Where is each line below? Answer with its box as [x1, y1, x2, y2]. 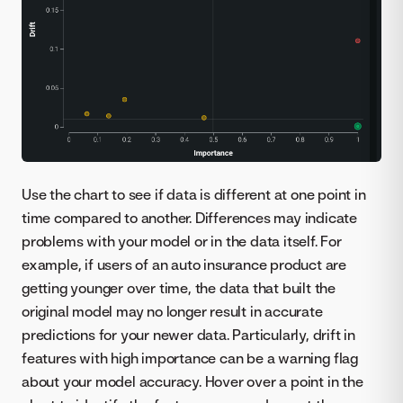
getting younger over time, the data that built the [22, 279, 336, 298]
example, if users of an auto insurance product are [22, 255, 346, 274]
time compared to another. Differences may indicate [22, 209, 357, 228]
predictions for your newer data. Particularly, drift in [22, 326, 355, 345]
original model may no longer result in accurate [22, 302, 323, 321]
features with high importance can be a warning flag [22, 349, 358, 368]
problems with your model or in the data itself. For [22, 232, 342, 251]
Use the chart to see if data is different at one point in [22, 185, 366, 204]
